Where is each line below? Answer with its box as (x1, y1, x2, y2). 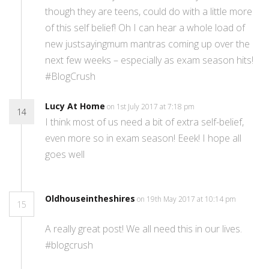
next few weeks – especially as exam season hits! (45, 53, 253, 67)
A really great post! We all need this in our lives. (45, 222, 242, 236)
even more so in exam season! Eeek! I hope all (45, 131, 241, 145)
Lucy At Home (45, 100, 105, 112)
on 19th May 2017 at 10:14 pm (137, 194, 236, 205)
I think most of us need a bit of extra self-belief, (45, 115, 244, 129)
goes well (45, 148, 85, 162)
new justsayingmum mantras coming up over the (45, 37, 250, 51)
